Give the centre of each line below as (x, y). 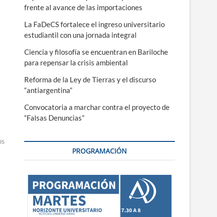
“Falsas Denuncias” (54, 118)
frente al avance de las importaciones (83, 7)
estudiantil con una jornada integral (80, 35)
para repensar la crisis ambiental (76, 62)
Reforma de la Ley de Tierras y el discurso (90, 79)
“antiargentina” (48, 90)
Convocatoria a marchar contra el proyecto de (97, 107)
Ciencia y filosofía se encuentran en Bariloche (96, 52)
